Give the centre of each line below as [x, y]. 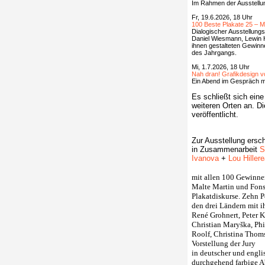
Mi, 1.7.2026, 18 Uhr [221, 67]
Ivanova [205, 158]
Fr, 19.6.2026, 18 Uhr [222, 17]
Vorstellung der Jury [224, 243]
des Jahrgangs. [214, 53]
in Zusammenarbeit [226, 149]
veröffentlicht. [215, 114]
